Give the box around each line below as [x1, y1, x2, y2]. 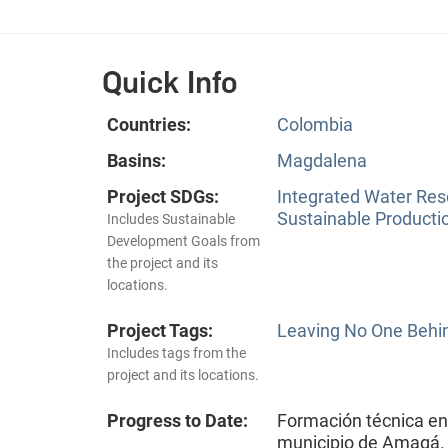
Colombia [277, 113, 353, 135]
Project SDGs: [107, 185, 219, 207]
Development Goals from [107, 232, 260, 249]
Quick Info [102, 63, 238, 101]
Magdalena [277, 149, 367, 171]
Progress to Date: [107, 409, 248, 431]
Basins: [107, 149, 166, 171]
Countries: [107, 113, 191, 135]
